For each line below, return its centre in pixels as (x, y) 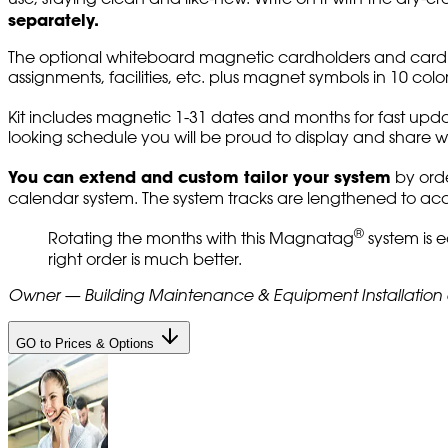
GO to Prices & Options (87, 343)
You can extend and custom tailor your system (199, 177)
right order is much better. (145, 258)
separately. (53, 19)
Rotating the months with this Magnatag (201, 238)
